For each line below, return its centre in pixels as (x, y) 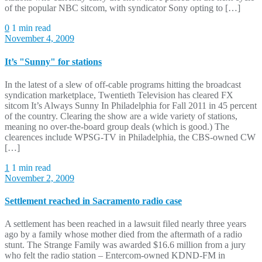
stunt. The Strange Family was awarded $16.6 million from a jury (125, 245)
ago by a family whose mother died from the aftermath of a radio (123, 235)
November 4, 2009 (39, 39)
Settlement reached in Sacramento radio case (93, 201)
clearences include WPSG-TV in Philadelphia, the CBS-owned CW (130, 137)
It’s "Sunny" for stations (53, 61)
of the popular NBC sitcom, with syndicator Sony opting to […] (123, 8)
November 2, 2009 (39, 178)
